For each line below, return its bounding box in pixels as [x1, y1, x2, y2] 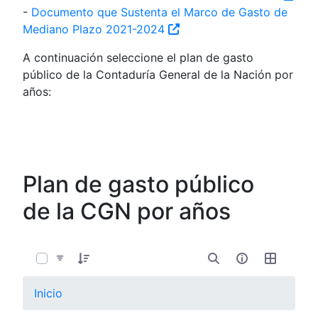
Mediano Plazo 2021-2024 [23, 21, 168, 36]
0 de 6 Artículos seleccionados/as [38, 235, 194, 248]
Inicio [34, 285, 62, 300]
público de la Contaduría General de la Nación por [23, 67, 293, 82]
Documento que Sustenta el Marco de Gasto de [31, 4, 287, 19]
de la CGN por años [23, 197, 231, 225]
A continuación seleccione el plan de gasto [23, 50, 253, 65]
